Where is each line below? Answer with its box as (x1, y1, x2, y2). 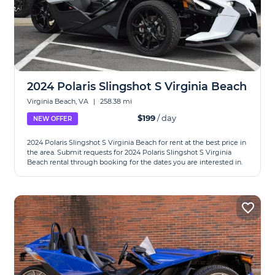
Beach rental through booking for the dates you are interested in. (27, 158, 243, 166)
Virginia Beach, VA (27, 97, 91, 106)
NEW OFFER (33, 115, 72, 123)
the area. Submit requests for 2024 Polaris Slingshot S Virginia (27, 148, 232, 157)
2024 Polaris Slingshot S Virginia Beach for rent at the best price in (27, 138, 247, 147)
